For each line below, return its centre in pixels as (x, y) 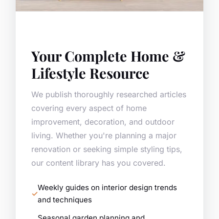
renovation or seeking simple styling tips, (107, 149)
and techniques (65, 200)
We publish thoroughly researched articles (109, 95)
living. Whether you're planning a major (104, 136)
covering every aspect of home (89, 108)
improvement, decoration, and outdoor (103, 122)
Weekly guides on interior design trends (107, 188)
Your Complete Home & (108, 56)
